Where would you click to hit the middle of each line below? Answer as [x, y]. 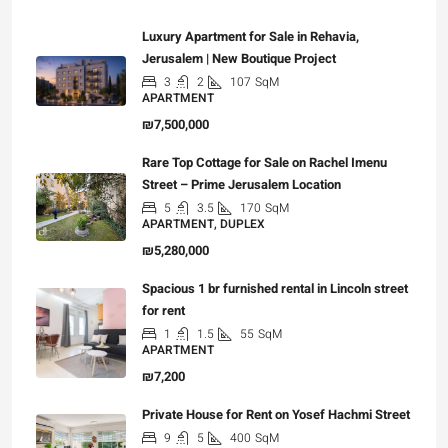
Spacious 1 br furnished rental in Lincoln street [275, 288]
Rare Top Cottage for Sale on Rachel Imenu [264, 162]
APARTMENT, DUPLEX [203, 224]
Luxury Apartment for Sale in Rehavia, [250, 36]
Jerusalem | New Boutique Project [239, 58]
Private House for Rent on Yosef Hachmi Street [276, 414]
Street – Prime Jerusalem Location [241, 184]
